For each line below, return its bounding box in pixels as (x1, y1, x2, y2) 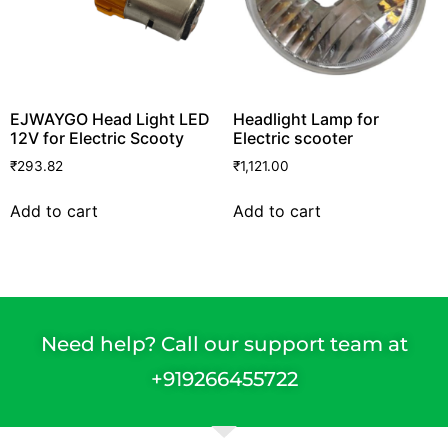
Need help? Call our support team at (40, 331, 408, 356)
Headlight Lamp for (232, 109, 379, 130)
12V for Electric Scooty (10, 128, 184, 149)
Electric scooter (232, 128, 353, 149)
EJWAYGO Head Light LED (10, 109, 210, 130)
